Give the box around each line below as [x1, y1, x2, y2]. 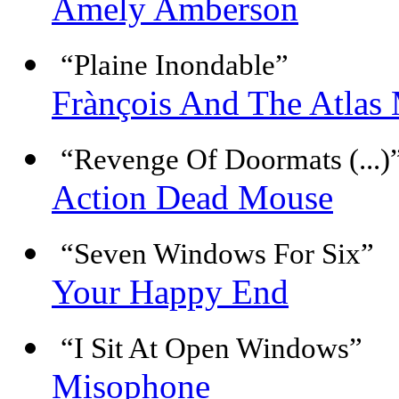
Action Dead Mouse [52, 178, 333, 217]
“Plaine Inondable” [61, 49, 289, 82]
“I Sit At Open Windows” [61, 332, 362, 365]
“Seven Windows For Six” [61, 238, 374, 271]
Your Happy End [52, 273, 289, 312]
